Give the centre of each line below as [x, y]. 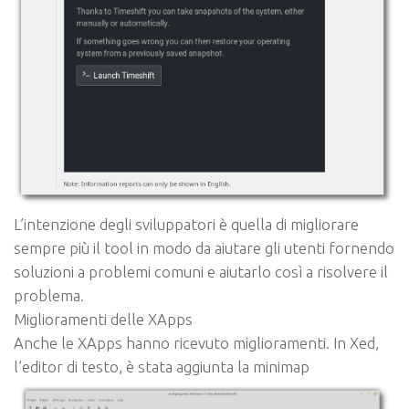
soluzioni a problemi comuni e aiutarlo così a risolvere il [201, 271]
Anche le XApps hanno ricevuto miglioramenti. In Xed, [196, 342]
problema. [49, 295]
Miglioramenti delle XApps [103, 319]
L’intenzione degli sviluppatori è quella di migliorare [186, 224]
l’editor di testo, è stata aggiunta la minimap [162, 366]
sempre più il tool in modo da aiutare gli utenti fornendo [204, 247]
